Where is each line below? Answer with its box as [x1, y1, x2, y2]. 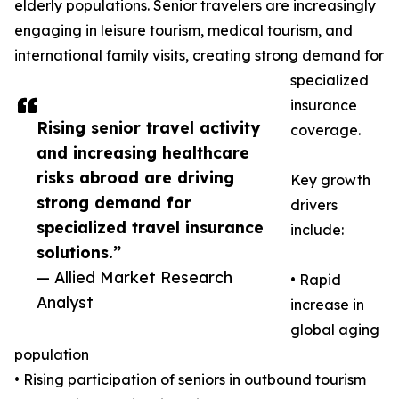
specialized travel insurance [37, 217, 264, 238]
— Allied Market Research [37, 267, 232, 288]
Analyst [37, 292, 94, 313]
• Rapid [290, 271, 341, 289]
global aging [290, 321, 379, 339]
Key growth [290, 171, 370, 190]
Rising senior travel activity [37, 118, 260, 138]
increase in [290, 296, 364, 314]
